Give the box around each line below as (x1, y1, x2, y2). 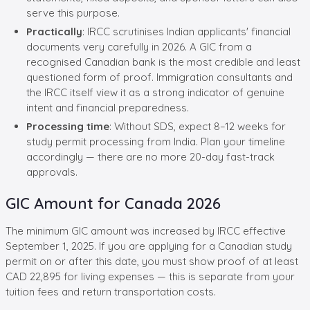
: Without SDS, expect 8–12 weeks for (109, 119, 286, 133)
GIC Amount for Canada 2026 (6, 193, 221, 213)
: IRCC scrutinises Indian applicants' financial (82, 24, 291, 38)
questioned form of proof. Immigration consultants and (26, 70, 293, 84)
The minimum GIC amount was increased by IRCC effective (6, 224, 286, 237)
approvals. (26, 165, 77, 179)
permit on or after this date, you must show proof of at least (6, 254, 298, 268)
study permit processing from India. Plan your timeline (26, 134, 285, 148)
